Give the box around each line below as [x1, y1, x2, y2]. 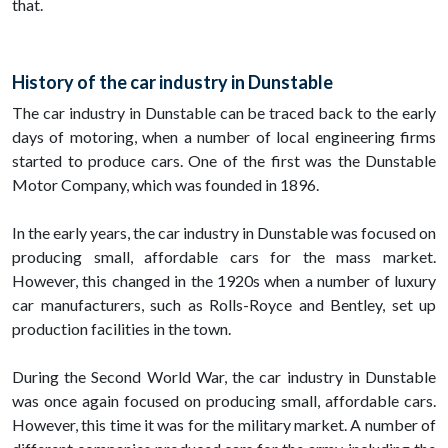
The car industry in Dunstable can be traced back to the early [12, 103, 436, 123]
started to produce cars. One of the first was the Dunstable [12, 151, 436, 171]
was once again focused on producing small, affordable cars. [12, 391, 436, 411]
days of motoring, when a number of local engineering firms [12, 127, 436, 147]
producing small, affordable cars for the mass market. [12, 247, 436, 267]
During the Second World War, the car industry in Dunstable [12, 367, 436, 387]
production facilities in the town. [12, 319, 231, 339]
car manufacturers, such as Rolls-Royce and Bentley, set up [12, 295, 436, 315]
